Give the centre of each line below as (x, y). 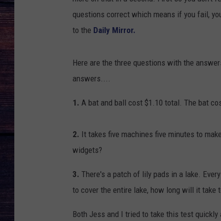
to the (83, 30)
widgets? (87, 150)
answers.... (92, 79)
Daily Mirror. (114, 30)
